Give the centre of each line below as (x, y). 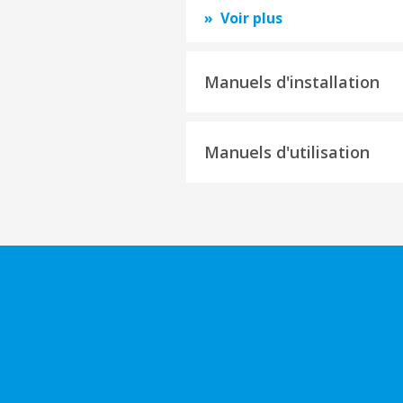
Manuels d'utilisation (287, 152)
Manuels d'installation (292, 82)
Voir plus (251, 18)
